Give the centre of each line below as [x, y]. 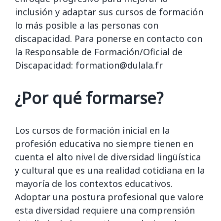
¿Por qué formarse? [89, 98]
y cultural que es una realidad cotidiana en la [110, 170]
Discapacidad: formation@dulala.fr [89, 65]
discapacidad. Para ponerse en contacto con [108, 38]
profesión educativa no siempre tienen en [104, 143]
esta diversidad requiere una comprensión [105, 210]
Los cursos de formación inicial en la [92, 130]
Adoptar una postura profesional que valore [109, 197]
